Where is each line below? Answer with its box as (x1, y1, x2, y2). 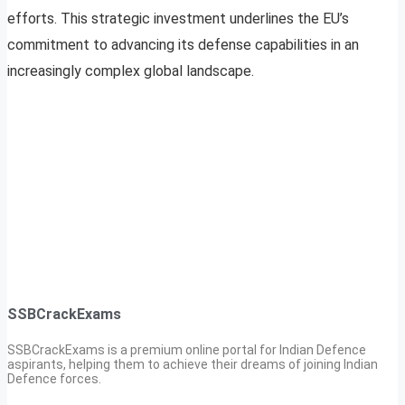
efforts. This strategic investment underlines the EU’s (7, 10, 349, 28)
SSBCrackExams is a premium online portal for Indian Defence (7, 342, 366, 357)
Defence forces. (7, 371, 101, 386)
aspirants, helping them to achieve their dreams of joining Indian (7, 356, 378, 372)
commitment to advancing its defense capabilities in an (7, 36, 359, 54)
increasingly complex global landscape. (7, 62, 254, 80)
